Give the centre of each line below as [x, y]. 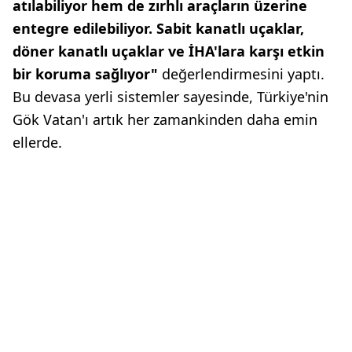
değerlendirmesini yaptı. [241, 74]
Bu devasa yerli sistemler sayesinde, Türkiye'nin [170, 97]
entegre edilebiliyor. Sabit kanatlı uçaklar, [158, 29]
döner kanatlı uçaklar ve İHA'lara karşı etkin [169, 51]
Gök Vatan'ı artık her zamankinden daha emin [165, 120]
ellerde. [37, 143]
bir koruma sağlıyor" [85, 74]
